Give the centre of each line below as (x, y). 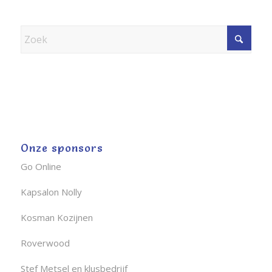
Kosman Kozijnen (56, 218)
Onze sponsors (62, 148)
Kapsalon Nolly (51, 192)
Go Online (41, 167)
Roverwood (45, 243)
